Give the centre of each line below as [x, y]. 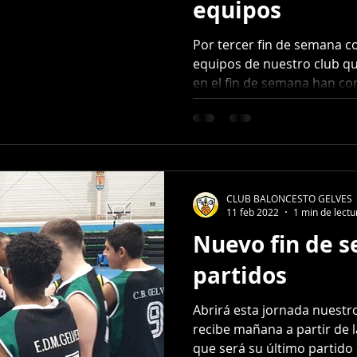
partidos [240, 275]
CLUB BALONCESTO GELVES [289, 198]
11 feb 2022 [253, 212]
